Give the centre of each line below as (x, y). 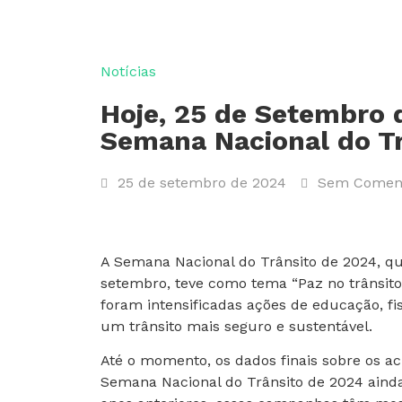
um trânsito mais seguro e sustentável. (236, 326)
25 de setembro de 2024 (202, 183)
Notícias (128, 71)
